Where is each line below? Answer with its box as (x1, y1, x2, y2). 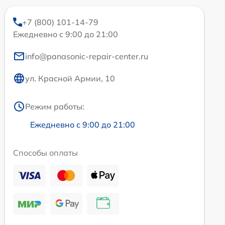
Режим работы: (25, 101, 84, 111)
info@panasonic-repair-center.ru (25, 51, 148, 61)
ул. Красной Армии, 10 (25, 73, 115, 83)
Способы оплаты (13, 147, 78, 158)
